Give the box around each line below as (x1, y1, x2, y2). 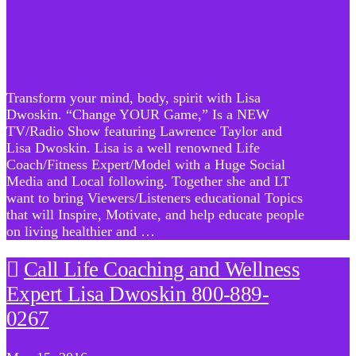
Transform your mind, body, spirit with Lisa (6, 89, 261, 106)
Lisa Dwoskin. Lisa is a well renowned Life (6, 139, 260, 156)
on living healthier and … (6, 222, 155, 239)
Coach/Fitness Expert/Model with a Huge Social (6, 156, 285, 172)
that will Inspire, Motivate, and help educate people (6, 206, 304, 222)
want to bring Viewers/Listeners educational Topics (6, 189, 303, 206)
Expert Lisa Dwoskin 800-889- (6, 282, 269, 307)
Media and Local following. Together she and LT (6, 172, 290, 189)
